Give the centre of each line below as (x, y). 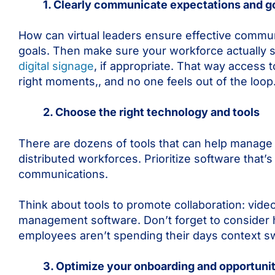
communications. (63, 174)
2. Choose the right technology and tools (151, 112)
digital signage (56, 66)
